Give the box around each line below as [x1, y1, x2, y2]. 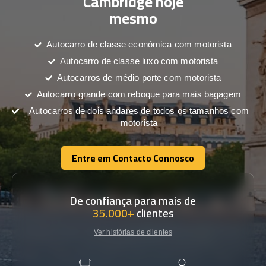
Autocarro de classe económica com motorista [46, 39, 232, 49]
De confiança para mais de [70, 190, 196, 211]
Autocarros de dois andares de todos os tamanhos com [29, 106, 249, 116]
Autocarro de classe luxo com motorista [60, 56, 218, 66]
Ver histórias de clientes [94, 228, 172, 236]
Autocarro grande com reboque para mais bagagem [37, 89, 241, 99]
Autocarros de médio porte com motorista [56, 72, 221, 83]
